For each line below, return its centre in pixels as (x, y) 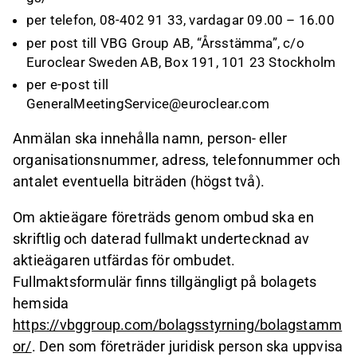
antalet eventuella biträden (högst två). (139, 181)
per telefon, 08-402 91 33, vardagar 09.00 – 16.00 (180, 20)
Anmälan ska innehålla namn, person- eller (150, 138)
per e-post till (67, 84)
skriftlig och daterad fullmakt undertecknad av (161, 239)
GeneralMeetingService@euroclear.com (148, 103)
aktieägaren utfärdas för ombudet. (124, 261)
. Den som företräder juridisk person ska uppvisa (187, 347)
